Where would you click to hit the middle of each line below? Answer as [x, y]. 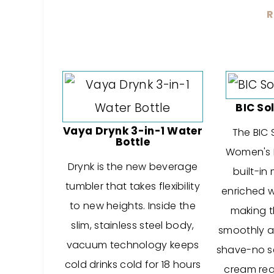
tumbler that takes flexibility [132, 186]
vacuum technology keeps [133, 245]
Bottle [133, 142]
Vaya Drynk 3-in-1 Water [133, 131]
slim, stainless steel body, [133, 225]
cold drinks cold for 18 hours [133, 265]
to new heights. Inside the [133, 206]
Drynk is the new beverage [133, 167]
